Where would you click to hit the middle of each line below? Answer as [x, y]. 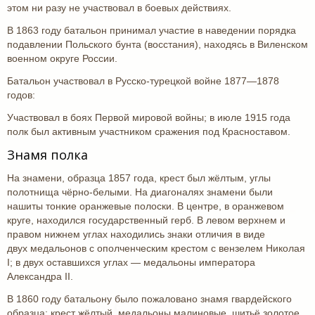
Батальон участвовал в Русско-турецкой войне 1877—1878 [143, 81]
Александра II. [40, 276]
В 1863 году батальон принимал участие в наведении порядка [152, 30]
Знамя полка [47, 155]
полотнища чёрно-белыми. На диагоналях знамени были [140, 192]
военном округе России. [62, 58]
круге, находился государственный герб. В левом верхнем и [146, 220]
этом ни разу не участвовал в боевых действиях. [119, 8]
